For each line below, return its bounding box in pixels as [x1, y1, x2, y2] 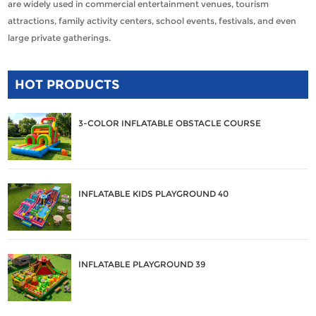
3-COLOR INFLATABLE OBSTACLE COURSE [78, 117, 262, 128]
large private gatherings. [8, 32, 111, 43]
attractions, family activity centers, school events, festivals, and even [8, 15, 297, 26]
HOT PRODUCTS [15, 76, 120, 92]
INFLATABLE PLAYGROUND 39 [78, 258, 206, 269]
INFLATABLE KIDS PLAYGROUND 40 [78, 188, 229, 199]
